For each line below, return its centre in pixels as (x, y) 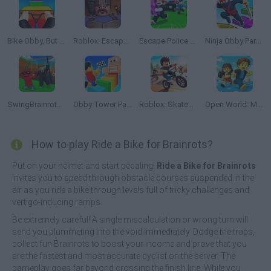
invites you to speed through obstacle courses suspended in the (133, 178)
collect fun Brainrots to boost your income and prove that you (129, 244)
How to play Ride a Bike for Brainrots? (122, 144)
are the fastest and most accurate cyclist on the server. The (124, 256)
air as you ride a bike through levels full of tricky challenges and (131, 190)
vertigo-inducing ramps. (57, 202)
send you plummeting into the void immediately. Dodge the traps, (133, 232)
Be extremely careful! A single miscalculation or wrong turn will (130, 220)
